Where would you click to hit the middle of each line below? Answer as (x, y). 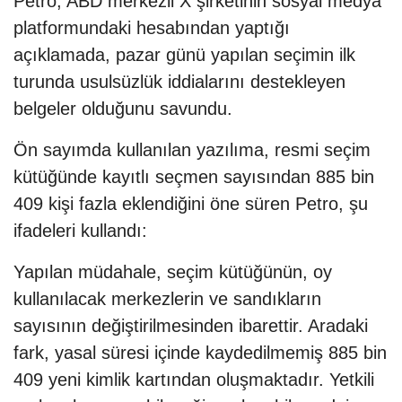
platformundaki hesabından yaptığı (152, 28)
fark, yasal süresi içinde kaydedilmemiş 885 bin (200, 353)
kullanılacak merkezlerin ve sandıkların (167, 299)
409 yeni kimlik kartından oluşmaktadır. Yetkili (194, 380)
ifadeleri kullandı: (80, 231)
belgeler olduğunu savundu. (123, 109)
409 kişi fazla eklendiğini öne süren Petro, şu (191, 204)
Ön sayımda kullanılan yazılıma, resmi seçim (192, 150)
